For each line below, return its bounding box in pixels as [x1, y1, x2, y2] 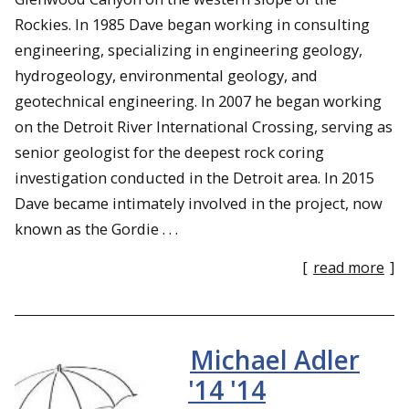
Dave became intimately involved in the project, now [15, 192, 383, 214]
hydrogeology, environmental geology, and [15, 64, 318, 86]
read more [313, 257, 384, 278]
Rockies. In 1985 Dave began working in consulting [15, 13, 370, 35]
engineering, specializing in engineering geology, [15, 38, 362, 60]
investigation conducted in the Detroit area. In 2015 [15, 166, 374, 188]
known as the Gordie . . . [15, 217, 178, 239]
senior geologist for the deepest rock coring [15, 141, 324, 163]
